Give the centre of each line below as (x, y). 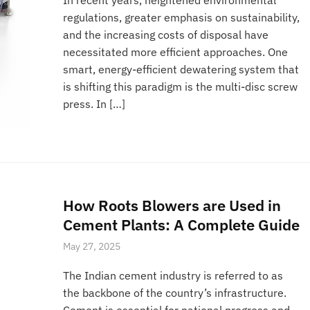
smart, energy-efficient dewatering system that (181, 69)
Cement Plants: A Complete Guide (182, 224)
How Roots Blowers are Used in (172, 205)
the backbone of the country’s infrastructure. (175, 292)
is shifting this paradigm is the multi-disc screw (181, 86)
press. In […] (94, 103)
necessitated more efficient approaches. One (176, 52)
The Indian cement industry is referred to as (173, 275)
